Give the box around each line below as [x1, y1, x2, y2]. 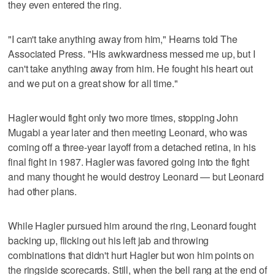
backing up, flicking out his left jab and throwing [8, 233, 209, 247]
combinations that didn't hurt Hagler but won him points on [8, 247, 255, 262]
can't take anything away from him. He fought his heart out [8, 61, 254, 76]
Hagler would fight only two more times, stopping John [8, 110, 238, 125]
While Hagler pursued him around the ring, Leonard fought [8, 218, 256, 233]
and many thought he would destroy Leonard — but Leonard [8, 169, 264, 184]
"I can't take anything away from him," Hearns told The [8, 31, 238, 46]
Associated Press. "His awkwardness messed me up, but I [8, 46, 255, 61]
